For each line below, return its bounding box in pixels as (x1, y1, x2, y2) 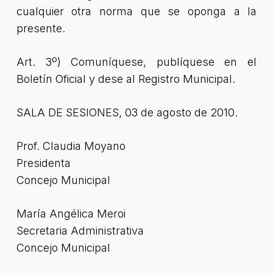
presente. (16, 22, 65, 35)
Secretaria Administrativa (16, 224, 144, 237)
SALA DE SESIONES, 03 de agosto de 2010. (16, 106, 238, 119)
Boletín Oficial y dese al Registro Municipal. (16, 73, 235, 85)
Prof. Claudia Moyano (16, 140, 126, 152)
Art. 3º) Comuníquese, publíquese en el (16, 55, 257, 68)
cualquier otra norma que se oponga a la (16, 5, 257, 18)
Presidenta (16, 157, 71, 169)
